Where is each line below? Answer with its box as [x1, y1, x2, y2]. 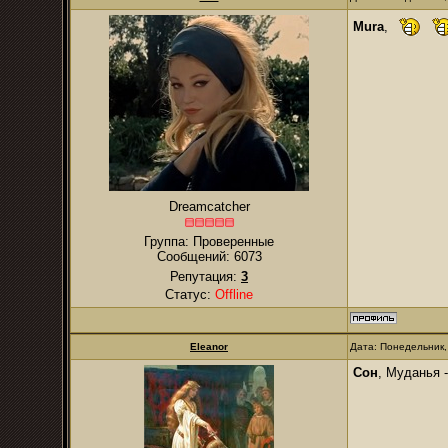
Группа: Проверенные [144, 234, 274, 249]
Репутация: [170, 269, 241, 284]
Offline [215, 287, 253, 302]
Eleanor [190, 341, 228, 352]
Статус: [165, 287, 215, 302]
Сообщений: [156, 249, 234, 264]
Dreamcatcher [168, 199, 250, 214]
